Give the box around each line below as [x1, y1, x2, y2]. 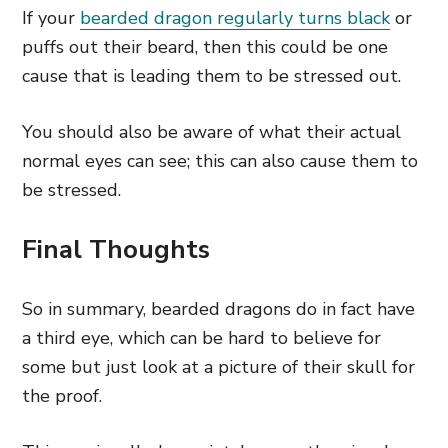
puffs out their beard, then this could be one [22, 35, 388, 59]
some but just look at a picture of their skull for [22, 355, 415, 379]
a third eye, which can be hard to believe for [22, 326, 381, 350]
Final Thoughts [22, 232, 210, 267]
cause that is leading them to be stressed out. [22, 64, 401, 88]
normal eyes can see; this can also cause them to [22, 149, 418, 173]
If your [22, 6, 80, 30]
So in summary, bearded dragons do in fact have [22, 297, 415, 321]
